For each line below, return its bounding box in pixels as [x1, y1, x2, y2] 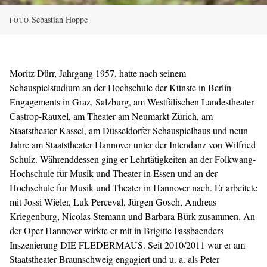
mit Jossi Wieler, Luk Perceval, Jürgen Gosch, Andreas [10, 195, 216, 209]
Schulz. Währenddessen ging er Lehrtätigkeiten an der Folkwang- [10, 153, 256, 166]
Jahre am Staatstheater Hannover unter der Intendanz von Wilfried [10, 138, 256, 151]
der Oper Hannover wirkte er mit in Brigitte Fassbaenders [10, 224, 223, 237]
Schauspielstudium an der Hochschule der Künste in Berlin [10, 81, 231, 94]
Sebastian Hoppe [29, 14, 88, 26]
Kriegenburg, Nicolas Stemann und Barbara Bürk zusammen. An [10, 210, 255, 223]
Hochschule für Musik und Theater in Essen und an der [10, 167, 218, 180]
